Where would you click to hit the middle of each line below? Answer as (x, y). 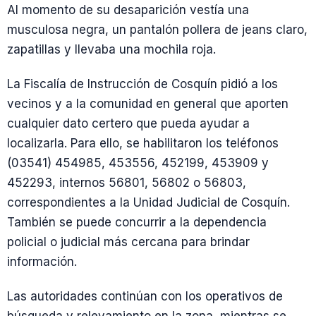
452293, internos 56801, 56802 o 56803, (127, 183)
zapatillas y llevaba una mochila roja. (111, 49)
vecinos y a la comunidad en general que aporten (148, 104)
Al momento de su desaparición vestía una (128, 10)
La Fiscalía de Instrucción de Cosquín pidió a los (142, 84)
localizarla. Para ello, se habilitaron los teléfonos (143, 144)
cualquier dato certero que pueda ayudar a (128, 124)
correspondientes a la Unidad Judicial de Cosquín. (148, 203)
